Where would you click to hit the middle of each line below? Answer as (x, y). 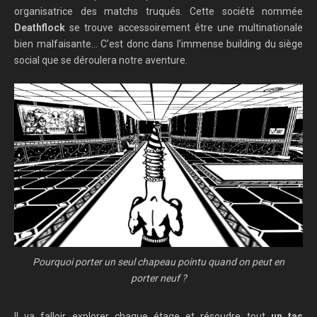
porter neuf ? (158, 278)
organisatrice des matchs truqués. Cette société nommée (158, 12)
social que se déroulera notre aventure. (101, 60)
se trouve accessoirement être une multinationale (184, 28)
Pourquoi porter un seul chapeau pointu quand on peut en (158, 262)
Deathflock (40, 28)
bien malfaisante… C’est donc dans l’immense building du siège (158, 44)
